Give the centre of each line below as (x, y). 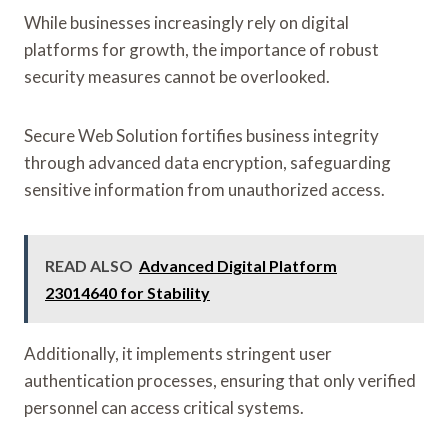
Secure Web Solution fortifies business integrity (201, 135)
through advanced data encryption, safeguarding (207, 162)
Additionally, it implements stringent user (178, 353)
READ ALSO (89, 265)
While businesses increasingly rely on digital (186, 22)
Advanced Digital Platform (238, 265)
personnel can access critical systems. (164, 407)
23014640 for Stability (127, 292)
